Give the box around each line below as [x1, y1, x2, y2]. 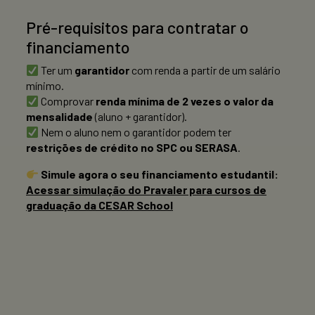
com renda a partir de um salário [129, 63, 281, 77]
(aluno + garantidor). [93, 110, 187, 124]
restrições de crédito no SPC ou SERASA [26, 141, 238, 155]
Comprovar [39, 94, 96, 108]
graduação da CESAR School [26, 198, 173, 212]
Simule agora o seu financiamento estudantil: [41, 167, 279, 181]
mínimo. [26, 79, 64, 93]
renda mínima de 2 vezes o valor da [96, 94, 274, 108]
